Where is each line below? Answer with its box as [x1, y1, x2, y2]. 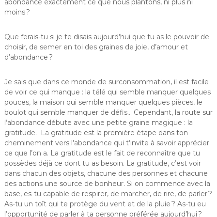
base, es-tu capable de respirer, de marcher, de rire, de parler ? [4, 189, 212, 198]
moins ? [4, 8, 30, 16]
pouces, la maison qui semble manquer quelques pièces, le [4, 98, 202, 107]
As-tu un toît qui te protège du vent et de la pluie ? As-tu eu [4, 200, 206, 208]
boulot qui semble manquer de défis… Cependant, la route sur [4, 108, 213, 117]
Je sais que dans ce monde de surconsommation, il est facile [4, 77, 209, 86]
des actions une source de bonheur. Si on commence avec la [4, 179, 210, 188]
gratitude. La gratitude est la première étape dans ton [4, 128, 188, 137]
